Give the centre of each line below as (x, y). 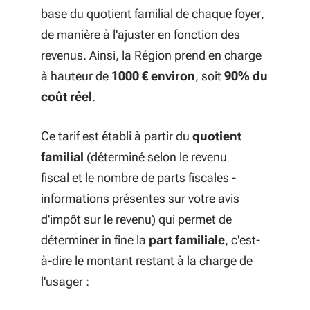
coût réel (66, 97)
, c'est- (243, 240)
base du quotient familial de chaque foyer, (153, 13)
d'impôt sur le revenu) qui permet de (136, 219)
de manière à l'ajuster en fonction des (140, 34)
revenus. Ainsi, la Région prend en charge (151, 55)
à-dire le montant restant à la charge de (147, 261)
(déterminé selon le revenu (157, 157)
